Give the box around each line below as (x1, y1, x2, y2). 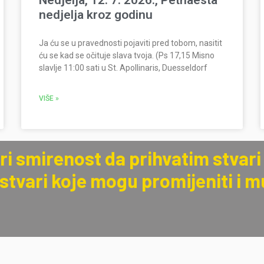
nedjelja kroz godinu (38, 8, 153, 22)
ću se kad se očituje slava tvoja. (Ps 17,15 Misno (38, 51, 214, 61)
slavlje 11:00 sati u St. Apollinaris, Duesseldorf (38, 63, 207, 73)
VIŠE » (38, 94, 59, 103)
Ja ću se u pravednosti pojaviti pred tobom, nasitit (38, 38, 222, 48)
